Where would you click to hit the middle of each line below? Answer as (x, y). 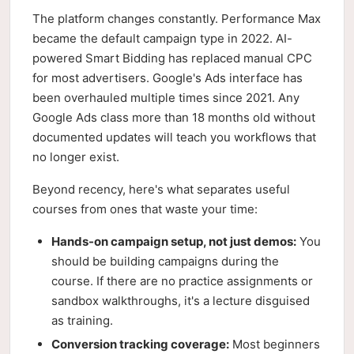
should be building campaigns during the (165, 261)
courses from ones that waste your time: (145, 209)
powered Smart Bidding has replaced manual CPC (172, 58)
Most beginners (275, 344)
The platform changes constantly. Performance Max (177, 19)
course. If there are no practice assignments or (182, 281)
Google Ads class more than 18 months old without (174, 117)
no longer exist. (76, 157)
